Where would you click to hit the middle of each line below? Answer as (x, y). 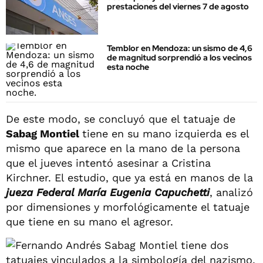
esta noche (128, 67)
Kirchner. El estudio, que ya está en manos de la (129, 177)
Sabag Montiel (44, 133)
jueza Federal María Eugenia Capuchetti (108, 192)
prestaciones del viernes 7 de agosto (178, 6)
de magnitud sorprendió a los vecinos (179, 58)
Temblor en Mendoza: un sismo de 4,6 (180, 48)
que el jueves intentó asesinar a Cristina (108, 163)
